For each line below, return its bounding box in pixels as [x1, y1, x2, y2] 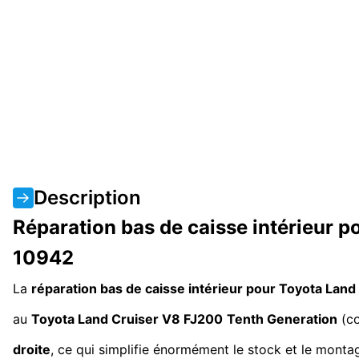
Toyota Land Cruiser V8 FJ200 [31, 310, 223, 327]
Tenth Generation [227, 310, 337, 327]
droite [13, 341, 50, 357]
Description [34, 185, 141, 209]
